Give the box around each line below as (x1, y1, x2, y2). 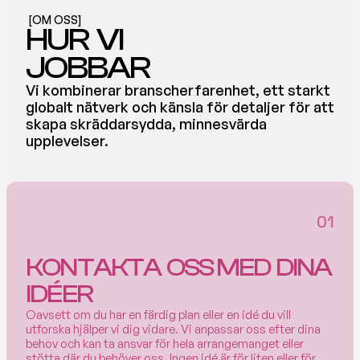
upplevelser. (26, 132, 112, 149)
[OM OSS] (29, 13, 81, 27)
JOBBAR (26, 49, 149, 86)
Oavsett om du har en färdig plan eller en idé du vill (26, 307, 291, 322)
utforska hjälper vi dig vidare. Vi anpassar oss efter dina (26, 321, 321, 337)
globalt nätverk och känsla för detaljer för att (26, 98, 334, 116)
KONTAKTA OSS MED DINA (26, 253, 332, 282)
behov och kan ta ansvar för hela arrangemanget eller (26, 336, 304, 351)
